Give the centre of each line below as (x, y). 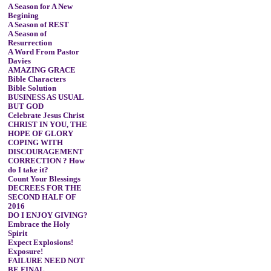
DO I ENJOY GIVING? (47, 215)
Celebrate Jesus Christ (46, 116)
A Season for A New (40, 7)
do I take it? (28, 170)
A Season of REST (38, 25)
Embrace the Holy (39, 224)
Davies (19, 61)
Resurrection (30, 43)
